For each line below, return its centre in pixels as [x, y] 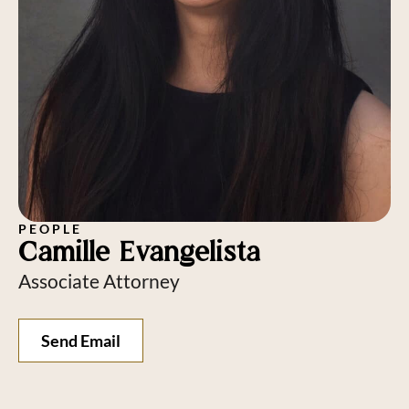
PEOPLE [50, 228]
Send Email [81, 340]
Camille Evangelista [139, 252]
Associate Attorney [99, 281]
